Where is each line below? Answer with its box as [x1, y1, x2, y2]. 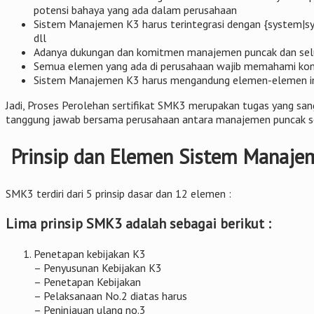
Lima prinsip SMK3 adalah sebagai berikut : [6, 214, 271, 233]
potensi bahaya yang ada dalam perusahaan [34, 3, 237, 18]
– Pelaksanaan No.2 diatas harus [34, 289, 187, 303]
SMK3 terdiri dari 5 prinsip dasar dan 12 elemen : [6, 186, 231, 201]
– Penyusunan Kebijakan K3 [34, 261, 162, 275]
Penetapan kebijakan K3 [34, 247, 146, 261]
